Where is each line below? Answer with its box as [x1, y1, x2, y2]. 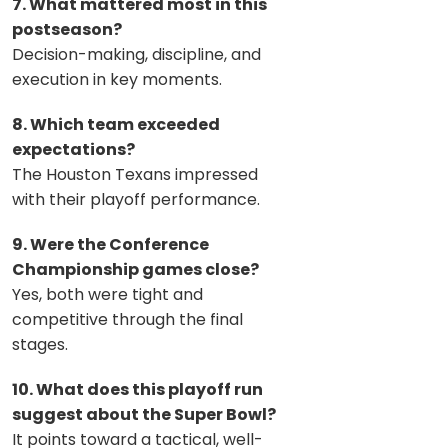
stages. [12, 332, 68, 356]
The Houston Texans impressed [12, 162, 258, 186]
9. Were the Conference [12, 232, 209, 256]
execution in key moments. [12, 67, 222, 91]
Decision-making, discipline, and [12, 42, 261, 66]
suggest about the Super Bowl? [12, 402, 276, 426]
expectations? [12, 137, 135, 161]
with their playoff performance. [12, 187, 260, 211]
